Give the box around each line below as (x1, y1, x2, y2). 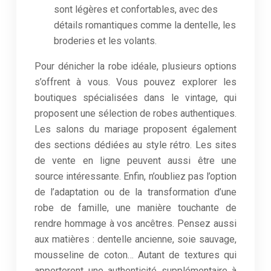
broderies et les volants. (54, 35, 157, 47)
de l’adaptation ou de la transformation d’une (34, 186, 237, 198)
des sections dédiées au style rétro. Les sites (34, 139, 237, 151)
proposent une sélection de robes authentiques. (34, 108, 237, 119)
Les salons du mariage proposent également (34, 123, 237, 135)
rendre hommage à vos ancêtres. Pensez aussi (34, 218, 237, 229)
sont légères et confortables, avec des (54, 4, 218, 15)
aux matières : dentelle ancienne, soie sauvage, (34, 233, 237, 245)
